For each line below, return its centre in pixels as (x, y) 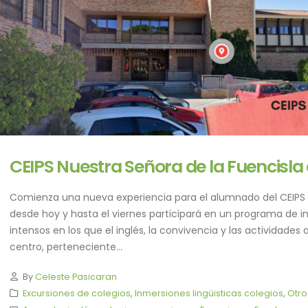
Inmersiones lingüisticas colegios (209, 294)
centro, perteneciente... (66, 247)
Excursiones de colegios (76, 294)
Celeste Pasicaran (76, 277)
